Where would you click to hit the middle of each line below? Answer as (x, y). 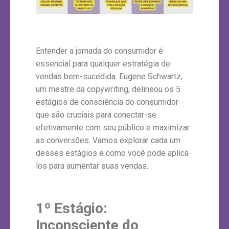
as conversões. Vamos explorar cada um (108, 140)
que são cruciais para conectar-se (96, 114)
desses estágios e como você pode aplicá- (114, 153)
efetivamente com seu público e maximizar (113, 127)
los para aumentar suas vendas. (92, 166)
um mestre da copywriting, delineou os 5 (108, 89)
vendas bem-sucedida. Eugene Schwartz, (109, 76)
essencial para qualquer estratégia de (103, 63)
